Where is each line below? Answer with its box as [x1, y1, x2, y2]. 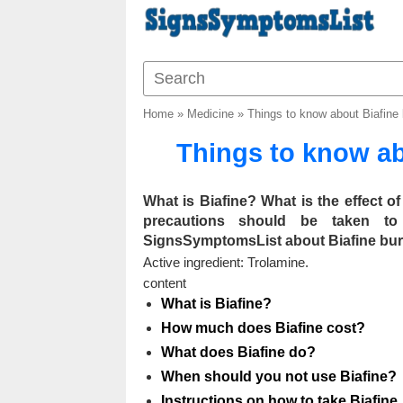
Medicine [186, 107, 234, 121]
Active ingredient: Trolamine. [142, 255, 309, 270]
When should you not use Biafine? [160, 369, 397, 384]
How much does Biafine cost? [160, 320, 365, 336]
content [142, 275, 186, 291]
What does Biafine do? [160, 345, 316, 360]
